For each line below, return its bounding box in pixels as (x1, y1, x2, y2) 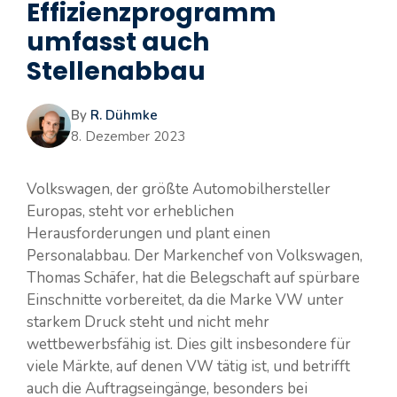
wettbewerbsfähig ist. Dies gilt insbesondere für (27, 333, 351, 354)
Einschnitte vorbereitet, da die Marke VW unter (27, 289, 344, 310)
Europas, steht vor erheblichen (27, 200, 234, 222)
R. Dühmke (90, 105, 158, 124)
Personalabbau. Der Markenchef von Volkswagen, (27, 245, 362, 266)
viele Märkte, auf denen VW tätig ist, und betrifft (27, 355, 350, 377)
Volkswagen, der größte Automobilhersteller (27, 178, 331, 199)
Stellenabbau (27, 53, 206, 89)
